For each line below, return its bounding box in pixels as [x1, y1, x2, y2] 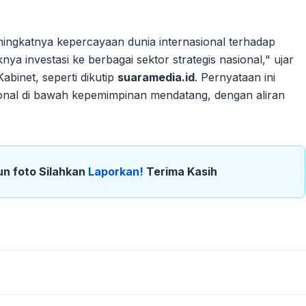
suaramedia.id [117, 70, 195, 85]
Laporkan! [88, 165, 146, 179]
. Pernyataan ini [195, 70, 275, 85]
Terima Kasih [146, 165, 217, 179]
